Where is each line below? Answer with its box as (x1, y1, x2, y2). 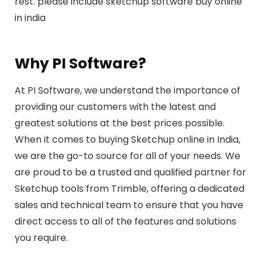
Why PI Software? (15, 53, 146, 74)
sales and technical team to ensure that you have (15, 198, 243, 212)
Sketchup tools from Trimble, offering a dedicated (15, 181, 244, 195)
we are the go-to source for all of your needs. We (15, 149, 240, 163)
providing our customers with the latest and (15, 99, 216, 113)
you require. (15, 230, 68, 244)
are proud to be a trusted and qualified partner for (15, 165, 246, 179)
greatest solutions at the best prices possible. (15, 116, 225, 130)
